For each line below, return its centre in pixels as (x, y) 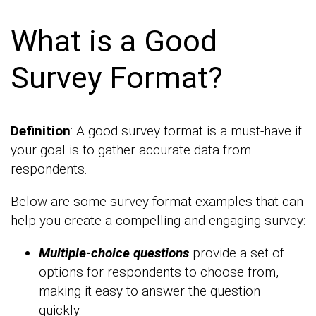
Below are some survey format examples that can (157, 201)
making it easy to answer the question (150, 291)
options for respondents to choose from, (159, 272)
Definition (41, 130)
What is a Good (114, 41)
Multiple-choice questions (114, 253)
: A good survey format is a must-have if (186, 130)
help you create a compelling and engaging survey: (158, 220)
